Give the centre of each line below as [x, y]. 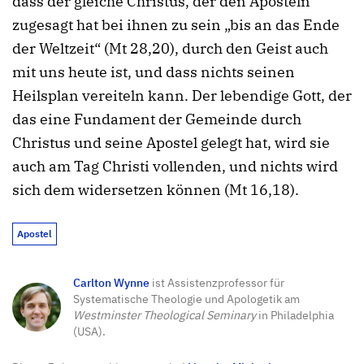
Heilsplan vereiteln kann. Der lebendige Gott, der [182, 95]
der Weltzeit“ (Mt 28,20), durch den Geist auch [170, 48]
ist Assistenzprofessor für [217, 283]
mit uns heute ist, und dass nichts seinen [154, 71]
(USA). [89, 331]
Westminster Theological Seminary [165, 315]
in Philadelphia [295, 315]
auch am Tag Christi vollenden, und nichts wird [175, 166]
